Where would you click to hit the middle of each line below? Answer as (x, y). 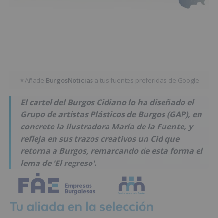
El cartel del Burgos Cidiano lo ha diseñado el (107, 102)
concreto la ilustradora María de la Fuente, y (107, 127)
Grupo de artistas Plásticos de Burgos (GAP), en (111, 115)
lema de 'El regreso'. (59, 163)
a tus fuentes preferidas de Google (146, 80)
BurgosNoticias (69, 80)
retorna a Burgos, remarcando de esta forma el (111, 151)
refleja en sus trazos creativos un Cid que (100, 139)
